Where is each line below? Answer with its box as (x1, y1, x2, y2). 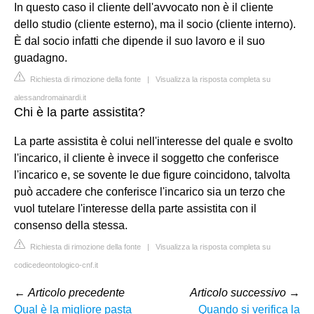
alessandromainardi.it (14, 93, 86, 102)
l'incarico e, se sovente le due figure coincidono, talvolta (14, 168, 290, 181)
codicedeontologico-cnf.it (14, 260, 98, 269)
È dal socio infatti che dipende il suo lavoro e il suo (14, 34, 265, 47)
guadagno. (14, 51, 67, 64)
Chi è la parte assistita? (14, 104, 145, 119)
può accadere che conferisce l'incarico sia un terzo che (14, 185, 285, 198)
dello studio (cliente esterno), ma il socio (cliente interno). (14, 18, 296, 30)
